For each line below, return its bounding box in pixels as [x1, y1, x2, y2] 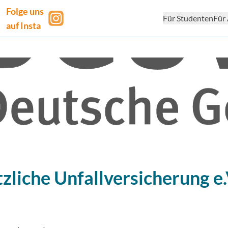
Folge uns [6, 6, 44, 17]
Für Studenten [162, 13, 213, 23]
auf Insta [6, 20, 41, 31]
